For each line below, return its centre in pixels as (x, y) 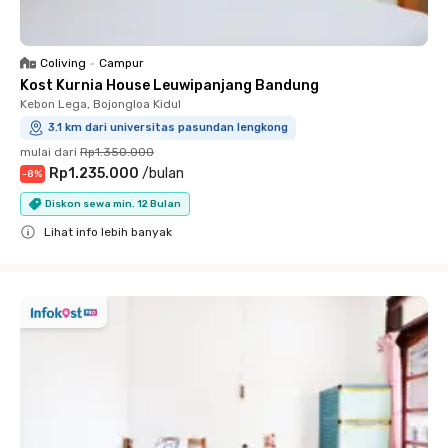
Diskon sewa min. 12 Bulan (113, 203)
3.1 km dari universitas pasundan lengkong (168, 128)
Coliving (63, 63)
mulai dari (48, 152)
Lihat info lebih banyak (108, 232)
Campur (121, 63)
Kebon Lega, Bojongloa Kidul (100, 104)
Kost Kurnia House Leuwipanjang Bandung (169, 86)
